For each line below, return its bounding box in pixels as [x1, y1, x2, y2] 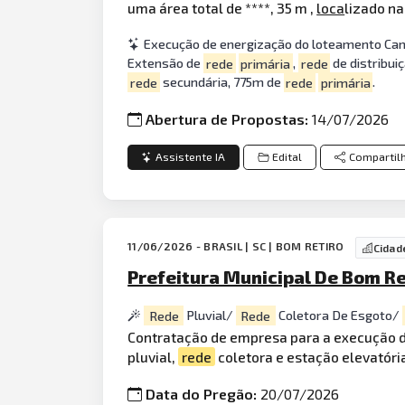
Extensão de [127, 55, 204, 71]
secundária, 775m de [159, 74, 284, 90]
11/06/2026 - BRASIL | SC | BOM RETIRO [127, 240, 347, 253]
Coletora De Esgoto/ [275, 307, 402, 324]
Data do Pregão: [146, 385, 261, 403]
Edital [271, 150, 302, 165]
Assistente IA [155, 150, 226, 165]
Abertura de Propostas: [146, 109, 313, 127]
